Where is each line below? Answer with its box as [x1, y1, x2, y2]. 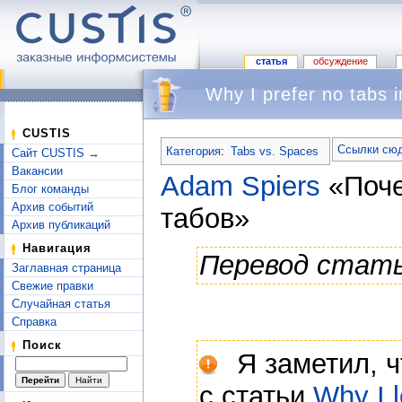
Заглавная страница [12, 261, 121, 275]
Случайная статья [12, 297, 110, 310]
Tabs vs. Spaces [231, 144, 319, 158]
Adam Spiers [161, 170, 320, 203]
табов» [161, 203, 249, 235]
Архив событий [12, 200, 93, 214]
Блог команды [12, 182, 89, 196]
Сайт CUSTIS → [12, 146, 100, 160]
